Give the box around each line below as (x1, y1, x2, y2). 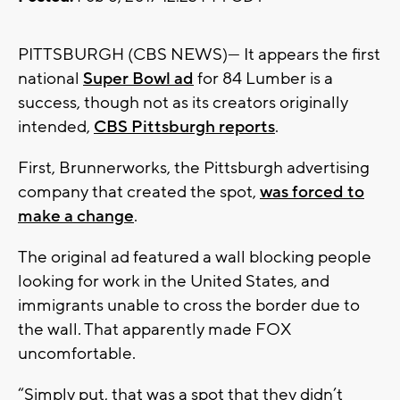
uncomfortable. (18, 343, 136, 365)
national (18, 68, 83, 90)
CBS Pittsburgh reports (94, 116, 275, 138)
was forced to (260, 181, 364, 204)
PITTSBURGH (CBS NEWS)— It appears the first (18, 44, 380, 66)
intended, (18, 116, 94, 138)
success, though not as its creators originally (18, 92, 348, 114)
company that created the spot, (18, 181, 260, 204)
